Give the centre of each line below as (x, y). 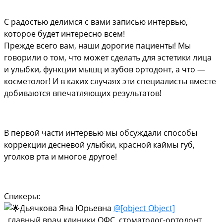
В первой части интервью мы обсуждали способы (101, 133)
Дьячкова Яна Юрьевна (67, 208)
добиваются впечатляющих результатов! (83, 93)
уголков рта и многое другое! (60, 156)
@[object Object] (144, 208)
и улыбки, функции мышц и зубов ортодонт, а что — (105, 69)
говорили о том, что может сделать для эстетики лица (108, 57)
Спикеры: (22, 196)
